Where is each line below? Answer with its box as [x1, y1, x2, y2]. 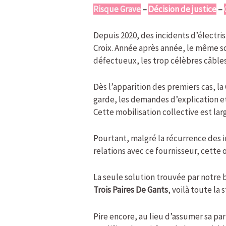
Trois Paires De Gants [93, 184, 168, 196]
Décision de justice [148, 3, 217, 15]
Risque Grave [93, 3, 141, 15]
